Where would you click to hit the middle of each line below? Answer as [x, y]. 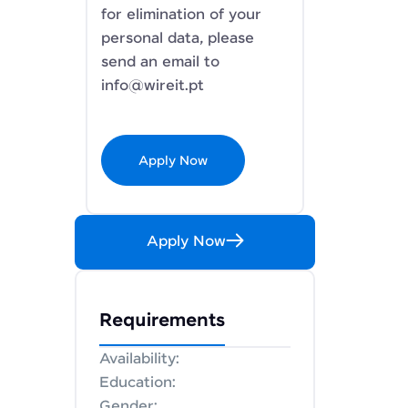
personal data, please [178, 39]
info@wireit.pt [153, 86]
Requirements [162, 321]
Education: [138, 383]
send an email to [160, 62]
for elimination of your [181, 15]
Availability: [139, 359]
